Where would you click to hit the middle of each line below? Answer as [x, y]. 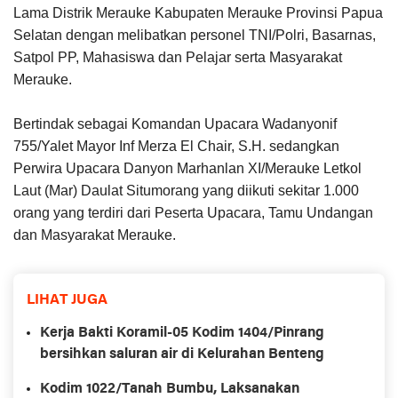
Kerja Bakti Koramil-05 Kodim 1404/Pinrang [182, 334]
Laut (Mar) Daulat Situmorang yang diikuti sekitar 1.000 [186, 191]
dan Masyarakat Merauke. [95, 235]
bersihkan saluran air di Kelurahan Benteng [182, 355]
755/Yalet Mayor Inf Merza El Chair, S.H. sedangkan [176, 147]
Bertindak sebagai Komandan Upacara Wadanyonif [175, 124]
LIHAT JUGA [67, 301]
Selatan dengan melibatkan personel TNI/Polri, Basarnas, [195, 36]
